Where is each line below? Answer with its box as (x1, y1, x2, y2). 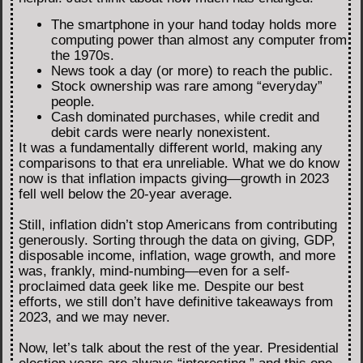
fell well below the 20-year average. (19, 186, 233, 203)
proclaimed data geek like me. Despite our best (19, 279, 304, 295)
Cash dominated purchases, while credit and (51, 109, 319, 126)
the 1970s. (51, 48, 114, 64)
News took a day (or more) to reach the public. (51, 63, 333, 79)
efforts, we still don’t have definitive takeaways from (19, 294, 333, 310)
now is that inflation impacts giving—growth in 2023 (19, 171, 329, 187)
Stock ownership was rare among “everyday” (51, 79, 322, 95)
